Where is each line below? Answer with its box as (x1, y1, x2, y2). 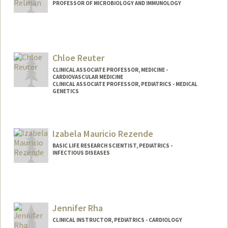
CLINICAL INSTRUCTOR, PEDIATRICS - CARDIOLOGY (52, 216, 182, 223)
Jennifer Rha (52, 202, 103, 214)
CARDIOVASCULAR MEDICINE (52, 73, 123, 81)
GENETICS (52, 88, 79, 95)
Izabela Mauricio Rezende (52, 127, 153, 139)
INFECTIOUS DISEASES (52, 149, 110, 156)
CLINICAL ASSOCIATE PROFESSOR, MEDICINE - (52, 66, 168, 74)
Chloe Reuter (52, 52, 104, 64)
